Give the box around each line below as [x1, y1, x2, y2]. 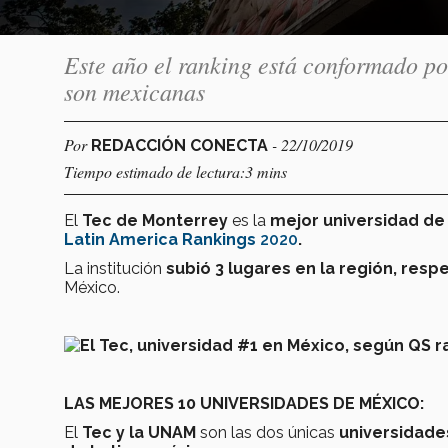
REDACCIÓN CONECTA [91, 135, 272, 155]
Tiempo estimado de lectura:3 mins [64, 160, 287, 182]
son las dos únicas [200, 422, 339, 442]
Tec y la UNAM [82, 422, 200, 442]
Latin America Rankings [64, 229, 256, 249]
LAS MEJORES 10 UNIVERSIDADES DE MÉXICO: [64, 393, 428, 413]
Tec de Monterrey [82, 210, 228, 230]
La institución [64, 258, 166, 278]
